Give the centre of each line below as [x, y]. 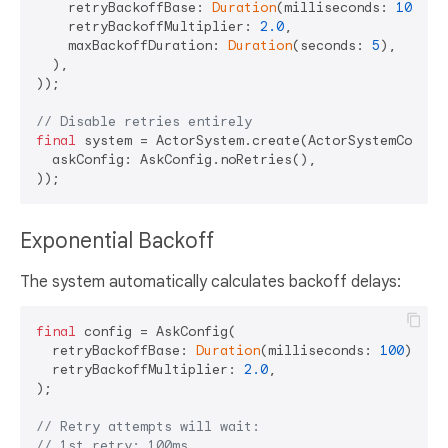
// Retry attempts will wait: [148, 426]
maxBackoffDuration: [132, 45]
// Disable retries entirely [144, 121]
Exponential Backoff [119, 240]
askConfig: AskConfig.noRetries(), [176, 159]
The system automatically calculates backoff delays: [210, 281]
